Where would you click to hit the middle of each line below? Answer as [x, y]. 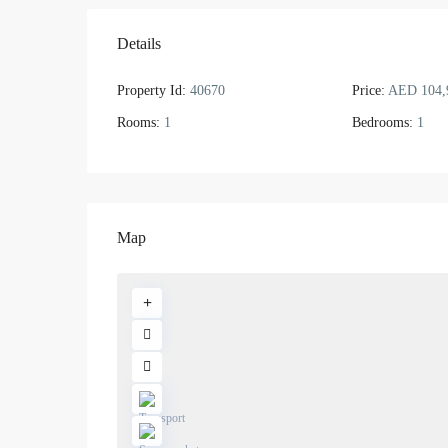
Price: [368, 90]
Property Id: [151, 90]
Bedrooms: [382, 122]
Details [139, 43]
